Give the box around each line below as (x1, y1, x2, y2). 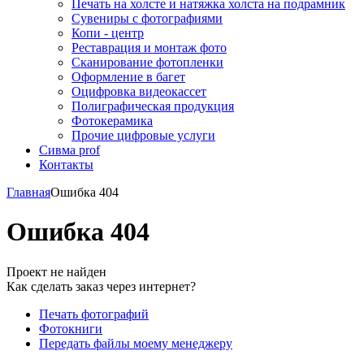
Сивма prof (39, 143, 100, 157)
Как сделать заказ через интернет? (6, 279, 196, 293)
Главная (6, 185, 50, 199)
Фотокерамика (71, 114, 153, 128)
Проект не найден (6, 264, 106, 279)
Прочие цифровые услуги (71, 128, 215, 142)
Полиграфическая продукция (71, 99, 234, 113)
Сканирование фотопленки (71, 55, 223, 69)
